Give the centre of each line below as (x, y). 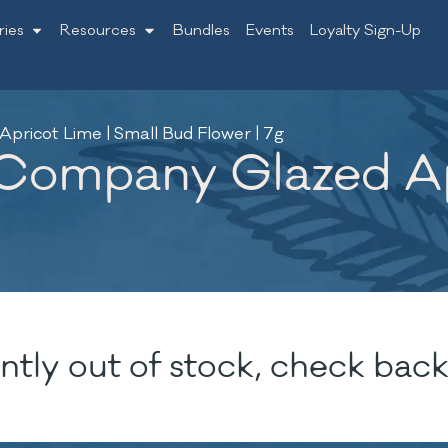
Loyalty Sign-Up (365, 30)
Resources (98, 30)
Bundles (201, 30)
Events (269, 30)
